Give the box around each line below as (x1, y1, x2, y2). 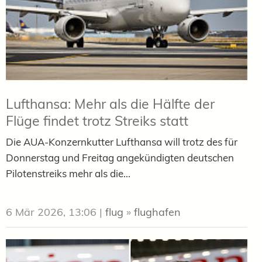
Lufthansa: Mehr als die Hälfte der (6, 95, 215, 112)
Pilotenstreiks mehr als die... (6, 167, 130, 180)
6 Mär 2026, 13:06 (6, 205, 96, 219)
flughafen (134, 205, 181, 219)
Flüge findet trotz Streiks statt (6, 112, 188, 129)
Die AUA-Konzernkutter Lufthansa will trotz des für (6, 135, 237, 148)
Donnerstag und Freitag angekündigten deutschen (6, 151, 234, 164)
